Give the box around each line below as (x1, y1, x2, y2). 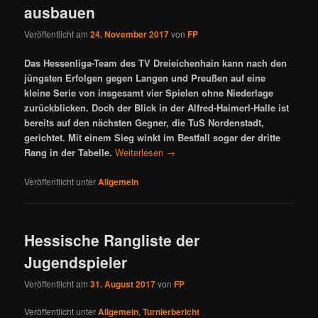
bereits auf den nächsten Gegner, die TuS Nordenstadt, (24, 116, 265, 130)
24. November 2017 (90, 28, 170, 41)
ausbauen (24, 1, 96, 23)
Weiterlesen (115, 146, 167, 160)
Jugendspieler (24, 251, 128, 273)
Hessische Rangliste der (24, 229, 200, 251)
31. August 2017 (90, 278, 156, 291)
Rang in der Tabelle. (24, 146, 113, 160)
